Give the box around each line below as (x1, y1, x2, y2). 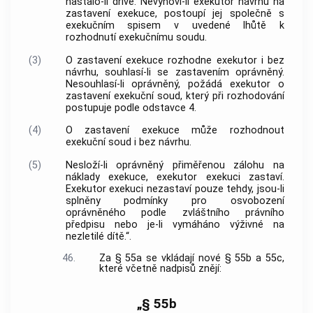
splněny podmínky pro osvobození (65, 194, 284, 207)
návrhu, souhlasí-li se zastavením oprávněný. (65, 66, 284, 78)
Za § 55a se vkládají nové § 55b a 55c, (99, 252, 284, 264)
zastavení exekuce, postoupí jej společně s (65, 8, 284, 20)
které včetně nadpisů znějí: (99, 262, 221, 275)
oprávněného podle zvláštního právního (65, 206, 284, 219)
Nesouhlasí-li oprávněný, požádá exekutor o (65, 78, 284, 90)
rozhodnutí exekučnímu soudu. (65, 31, 207, 44)
